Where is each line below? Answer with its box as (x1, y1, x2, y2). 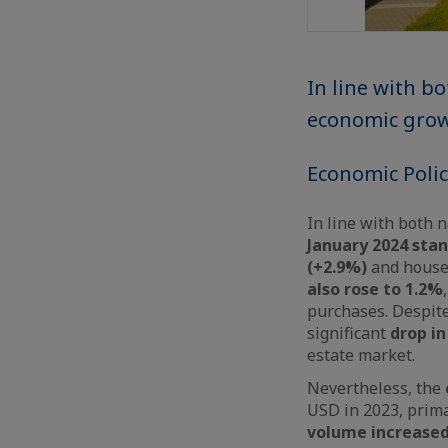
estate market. (307, 343, 419, 366)
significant (307, 321, 386, 344)
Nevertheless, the (307, 376, 445, 399)
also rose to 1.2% (307, 277, 443, 300)
